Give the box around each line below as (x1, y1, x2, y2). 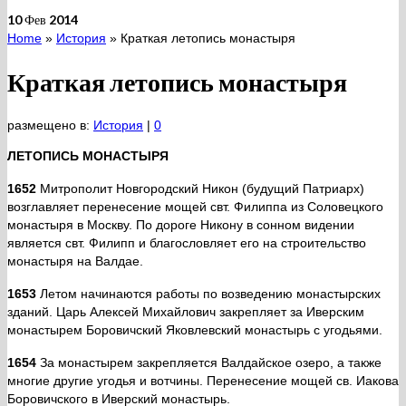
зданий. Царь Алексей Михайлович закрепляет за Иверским (7, 304, 364, 320)
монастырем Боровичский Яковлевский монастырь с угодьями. (7, 323, 382, 338)
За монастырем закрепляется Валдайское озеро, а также (36, 355, 382, 371)
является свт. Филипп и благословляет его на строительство (7, 236, 366, 251)
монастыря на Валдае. (7, 254, 143, 269)
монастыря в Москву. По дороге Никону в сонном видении (7, 217, 354, 233)
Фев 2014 (22, 12, 78, 27)
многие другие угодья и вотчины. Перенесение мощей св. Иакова (7, 373, 399, 389)
